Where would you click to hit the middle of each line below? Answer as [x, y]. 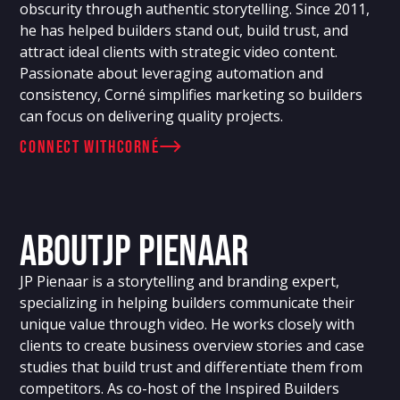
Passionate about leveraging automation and [172, 73]
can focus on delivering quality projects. [152, 116]
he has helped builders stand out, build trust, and [184, 30]
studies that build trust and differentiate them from [192, 367]
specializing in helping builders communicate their [187, 302]
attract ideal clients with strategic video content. [179, 51]
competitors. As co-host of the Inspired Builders [180, 388]
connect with [68, 147]
